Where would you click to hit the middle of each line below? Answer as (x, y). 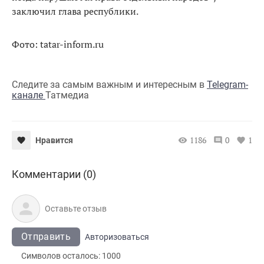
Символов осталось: (62, 256)
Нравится (54, 141)
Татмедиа (67, 95)
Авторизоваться (117, 237)
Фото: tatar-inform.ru (58, 44)
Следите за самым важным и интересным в (109, 85)
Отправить (46, 237)
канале (29, 95)
